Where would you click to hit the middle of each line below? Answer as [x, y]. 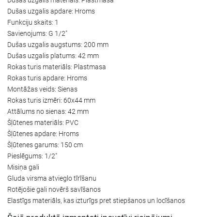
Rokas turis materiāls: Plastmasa [57, 67]
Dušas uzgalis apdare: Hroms [51, 11]
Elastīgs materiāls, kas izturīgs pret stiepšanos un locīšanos [96, 200]
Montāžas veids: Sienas [42, 89]
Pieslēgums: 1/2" [32, 156]
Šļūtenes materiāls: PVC [43, 122]
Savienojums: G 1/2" [37, 33]
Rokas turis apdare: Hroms [47, 78]
